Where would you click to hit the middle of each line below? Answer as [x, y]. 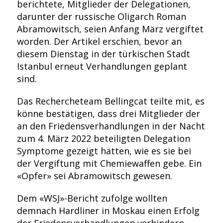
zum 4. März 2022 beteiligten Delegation [103, 138]
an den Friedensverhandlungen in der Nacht [111, 126]
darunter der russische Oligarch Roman [101, 16]
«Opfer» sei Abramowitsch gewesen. [94, 176]
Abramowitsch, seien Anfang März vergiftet [110, 29]
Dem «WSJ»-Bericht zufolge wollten [92, 198]
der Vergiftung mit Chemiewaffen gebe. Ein [109, 163]
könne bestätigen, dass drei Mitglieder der [108, 113]
